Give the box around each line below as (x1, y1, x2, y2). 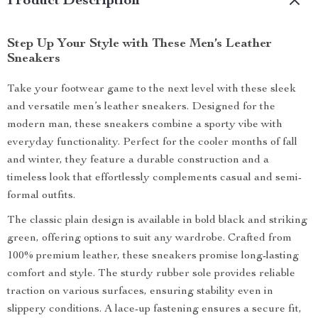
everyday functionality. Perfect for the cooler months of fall (7, 137, 297, 148)
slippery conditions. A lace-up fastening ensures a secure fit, (7, 304, 302, 315)
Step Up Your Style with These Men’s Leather (7, 38, 272, 50)
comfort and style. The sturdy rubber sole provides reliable (7, 268, 295, 280)
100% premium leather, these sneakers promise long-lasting (7, 251, 299, 262)
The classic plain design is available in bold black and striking (7, 215, 307, 226)
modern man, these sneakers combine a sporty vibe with (7, 119, 283, 131)
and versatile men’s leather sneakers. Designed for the (7, 102, 275, 113)
